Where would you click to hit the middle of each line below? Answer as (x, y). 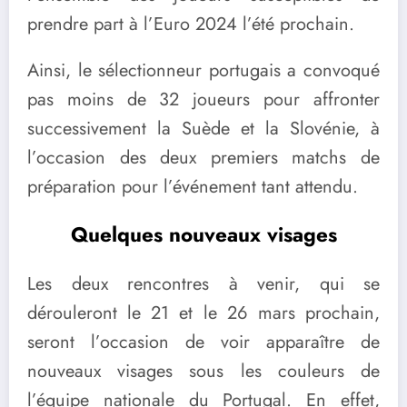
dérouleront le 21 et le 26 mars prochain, (203, 313)
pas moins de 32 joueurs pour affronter (203, 100)
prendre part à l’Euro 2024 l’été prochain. (191, 25)
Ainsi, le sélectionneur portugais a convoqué (203, 71)
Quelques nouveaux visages (203, 234)
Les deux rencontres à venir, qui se (203, 284)
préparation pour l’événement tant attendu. (193, 187)
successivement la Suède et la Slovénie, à (203, 129)
